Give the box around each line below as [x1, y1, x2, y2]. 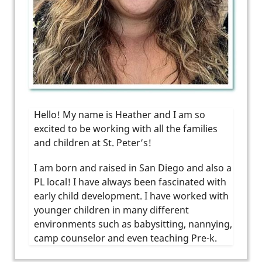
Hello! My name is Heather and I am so [34, 108, 205, 121]
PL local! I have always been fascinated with [34, 175, 226, 188]
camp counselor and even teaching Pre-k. [34, 231, 217, 244]
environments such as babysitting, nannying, [34, 217, 232, 230]
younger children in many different [34, 203, 189, 216]
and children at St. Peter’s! [34, 136, 151, 149]
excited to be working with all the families [34, 122, 218, 135]
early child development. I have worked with [34, 189, 229, 202]
